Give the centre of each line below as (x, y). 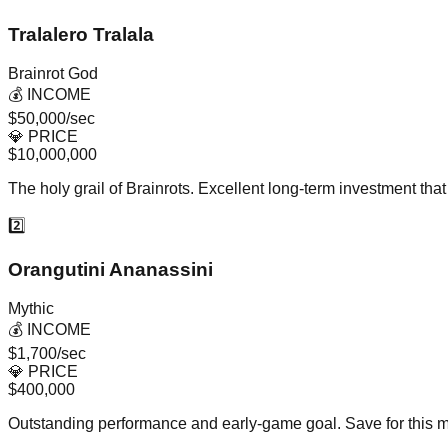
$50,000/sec (51, 118)
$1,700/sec (47, 354)
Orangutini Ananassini (110, 270)
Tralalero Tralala (81, 34)
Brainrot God (53, 73)
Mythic (31, 309)
